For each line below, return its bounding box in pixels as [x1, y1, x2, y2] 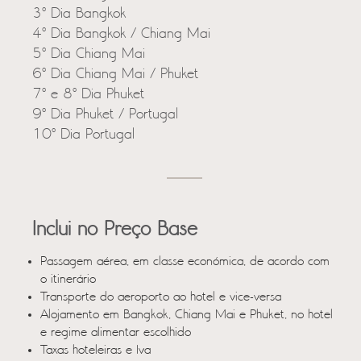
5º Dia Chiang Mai [32, 46, 145, 63]
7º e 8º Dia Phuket [32, 86, 144, 103]
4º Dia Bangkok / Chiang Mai [32, 26, 210, 43]
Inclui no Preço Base [32, 219, 197, 241]
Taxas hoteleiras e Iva [40, 343, 151, 358]
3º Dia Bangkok [32, 6, 126, 23]
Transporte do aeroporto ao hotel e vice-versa [40, 290, 281, 305]
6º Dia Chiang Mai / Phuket [32, 66, 198, 83]
